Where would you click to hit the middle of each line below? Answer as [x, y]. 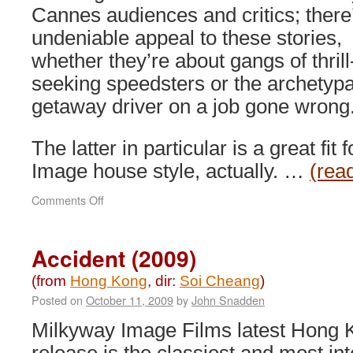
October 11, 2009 [130, 300]
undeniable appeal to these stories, [187, 38]
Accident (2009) [114, 258]
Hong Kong [109, 281]
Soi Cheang [220, 281]
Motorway [128, 215]
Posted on [57, 300]
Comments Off [68, 200]
